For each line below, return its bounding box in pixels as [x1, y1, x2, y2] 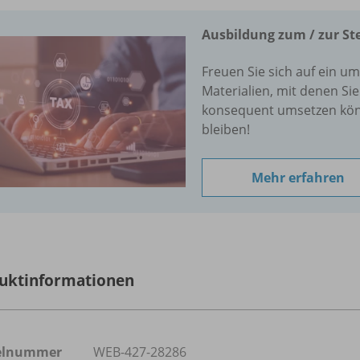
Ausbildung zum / [202, 25, 315, 43]
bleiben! [202, 120, 250, 138]
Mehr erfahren [252, 168, 345, 186]
